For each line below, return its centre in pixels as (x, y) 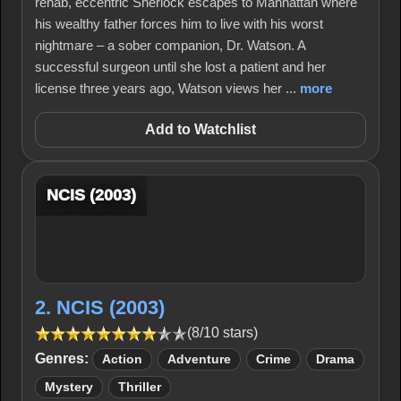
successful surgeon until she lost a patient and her (180, 67)
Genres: (62, 358)
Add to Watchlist (200, 129)
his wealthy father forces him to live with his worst (179, 24)
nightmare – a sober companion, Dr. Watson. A (170, 45)
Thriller (140, 387)
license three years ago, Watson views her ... (167, 88)
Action (122, 359)
